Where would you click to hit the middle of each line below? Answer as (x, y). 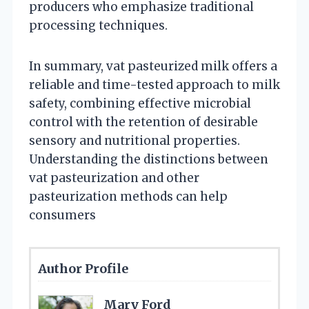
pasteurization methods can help (128, 196)
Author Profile (83, 268)
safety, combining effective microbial (140, 103)
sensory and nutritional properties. (134, 140)
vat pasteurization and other (114, 178)
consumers (62, 215)
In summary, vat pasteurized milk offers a (153, 66)
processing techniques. (98, 25)
